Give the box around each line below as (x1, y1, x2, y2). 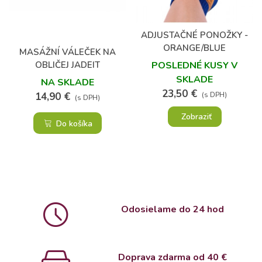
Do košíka (56, 118, 92, 129)
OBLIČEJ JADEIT (35, 58, 100, 71)
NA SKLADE (41, 75, 94, 89)
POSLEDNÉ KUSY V (151, 59, 237, 72)
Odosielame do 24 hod (120, 203, 224, 216)
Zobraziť (181, 111, 212, 122)
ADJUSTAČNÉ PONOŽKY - (141, 29, 248, 41)
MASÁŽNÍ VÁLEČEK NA (19, 46, 116, 58)
